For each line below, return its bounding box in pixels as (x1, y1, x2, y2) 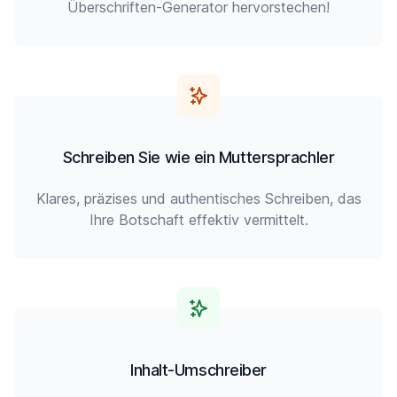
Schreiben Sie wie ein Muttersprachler (62, 148, 335, 167)
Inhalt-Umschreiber (130, 361, 267, 379)
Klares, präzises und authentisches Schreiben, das (35, 190, 362, 207)
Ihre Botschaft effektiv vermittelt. (89, 211, 308, 229)
